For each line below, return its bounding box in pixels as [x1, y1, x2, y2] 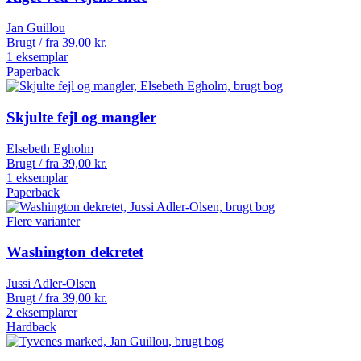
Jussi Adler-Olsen [6, 276, 96, 290]
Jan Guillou [6, 21, 65, 35]
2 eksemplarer [6, 305, 77, 319]
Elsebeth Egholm [6, 141, 93, 156]
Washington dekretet [6, 243, 143, 261]
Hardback [6, 319, 56, 334]
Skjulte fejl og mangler [6, 108, 156, 126]
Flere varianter [6, 214, 80, 228]
